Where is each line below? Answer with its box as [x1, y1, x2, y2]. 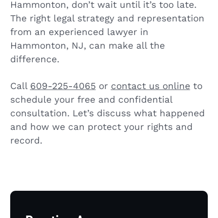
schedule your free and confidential [10, 94, 172, 105]
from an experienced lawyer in [10, 26, 148, 37]
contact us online [110, 80, 190, 91]
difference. [10, 54, 59, 65]
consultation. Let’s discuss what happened [10, 108, 205, 119]
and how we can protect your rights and [10, 121, 193, 132]
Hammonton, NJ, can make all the [10, 40, 165, 51]
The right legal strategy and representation [10, 13, 204, 24]
